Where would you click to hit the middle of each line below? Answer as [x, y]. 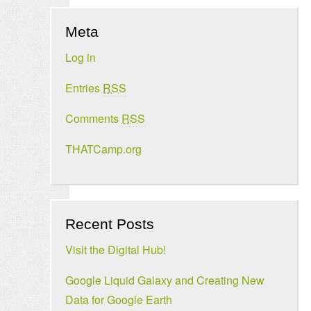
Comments [93, 118]
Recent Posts [110, 224]
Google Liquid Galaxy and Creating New [165, 280]
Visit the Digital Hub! [116, 250]
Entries [84, 88]
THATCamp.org [103, 149]
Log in [81, 57]
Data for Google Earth [119, 300]
